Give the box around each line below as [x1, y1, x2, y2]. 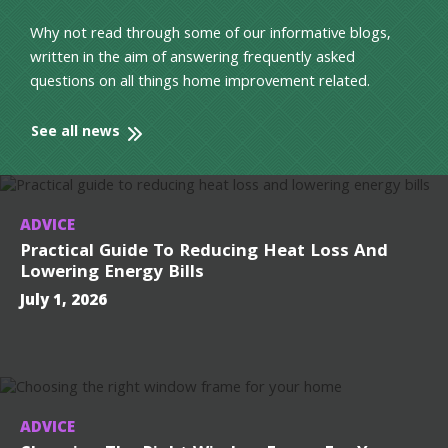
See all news [31, 121, 120, 146]
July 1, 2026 [20, 289, 107, 316]
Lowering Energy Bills [20, 259, 204, 289]
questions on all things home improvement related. [30, 70, 370, 97]
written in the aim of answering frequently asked [30, 46, 355, 73]
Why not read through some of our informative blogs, [30, 22, 391, 49]
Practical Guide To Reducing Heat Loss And [20, 238, 388, 268]
